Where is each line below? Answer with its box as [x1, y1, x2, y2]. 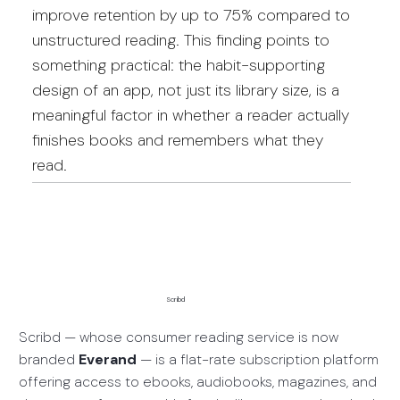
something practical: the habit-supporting [31, 54, 325, 76]
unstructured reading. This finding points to [31, 29, 329, 51]
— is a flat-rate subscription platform [136, 349, 379, 369]
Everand [78, 349, 137, 369]
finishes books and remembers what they [31, 129, 323, 151]
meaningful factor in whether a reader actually [31, 104, 349, 126]
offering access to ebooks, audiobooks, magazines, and [18, 371, 377, 391]
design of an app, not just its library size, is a [31, 79, 339, 101]
